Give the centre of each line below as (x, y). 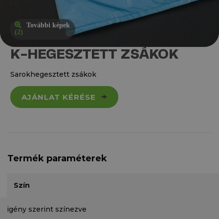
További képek (48, 25)
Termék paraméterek (57, 158)
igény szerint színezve (47, 209)
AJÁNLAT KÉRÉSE (59, 97)
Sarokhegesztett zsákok (53, 74)
